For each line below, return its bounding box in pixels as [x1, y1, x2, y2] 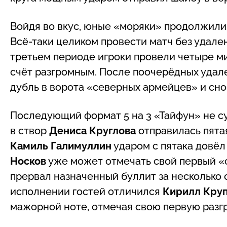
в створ [10, 124, 49, 137]
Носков [10, 155, 46, 167]
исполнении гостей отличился [10, 185, 163, 198]
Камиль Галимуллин [10, 139, 111, 152]
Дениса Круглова [49, 124, 136, 137]
